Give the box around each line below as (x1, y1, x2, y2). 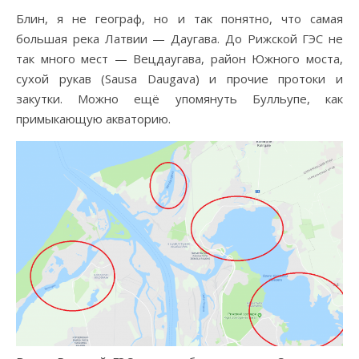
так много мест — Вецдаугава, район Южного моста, (16, 50, 343, 67)
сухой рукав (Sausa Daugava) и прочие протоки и (16, 70, 343, 87)
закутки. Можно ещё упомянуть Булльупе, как (16, 90, 343, 107)
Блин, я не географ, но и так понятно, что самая (16, 10, 343, 26)
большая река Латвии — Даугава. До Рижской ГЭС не (16, 30, 343, 46)
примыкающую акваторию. (16, 110, 171, 127)
